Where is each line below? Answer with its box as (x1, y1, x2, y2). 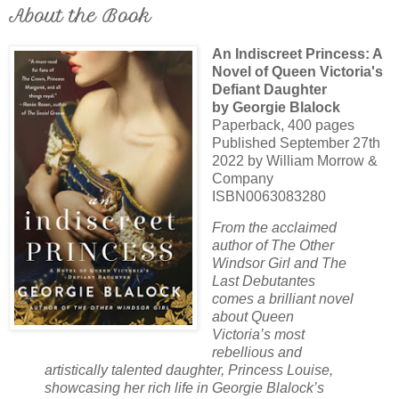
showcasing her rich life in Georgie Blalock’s (45, 380, 324, 396)
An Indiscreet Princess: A (211, 45, 382, 61)
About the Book (9, 5, 151, 27)
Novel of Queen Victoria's (211, 63, 383, 79)
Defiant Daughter (211, 81, 327, 97)
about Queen (211, 309, 294, 325)
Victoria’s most (211, 327, 305, 343)
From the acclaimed (211, 220, 337, 236)
